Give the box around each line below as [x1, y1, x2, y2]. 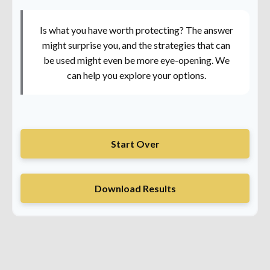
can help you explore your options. [66, 69, 206, 81]
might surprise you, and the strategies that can [42, 39, 230, 51]
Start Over [110, 138, 160, 150]
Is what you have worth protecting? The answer [39, 24, 233, 36]
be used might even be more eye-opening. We [43, 54, 230, 66]
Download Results [94, 183, 176, 195]
